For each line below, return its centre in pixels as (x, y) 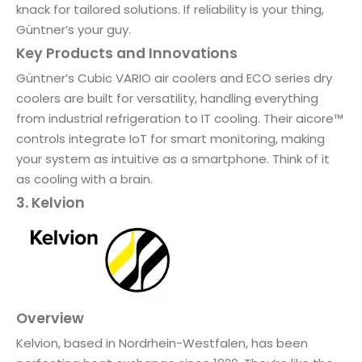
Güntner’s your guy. (74, 29)
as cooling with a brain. (84, 179)
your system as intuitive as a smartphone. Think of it (173, 158)
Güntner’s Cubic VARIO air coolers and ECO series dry (174, 78)
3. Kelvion (51, 202)
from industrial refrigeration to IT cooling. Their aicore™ (180, 118)
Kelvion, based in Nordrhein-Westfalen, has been (162, 343)
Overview (50, 318)
